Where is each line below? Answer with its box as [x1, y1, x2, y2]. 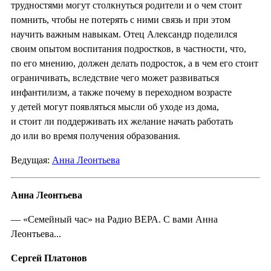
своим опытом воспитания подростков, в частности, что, [11, 43, 246, 54]
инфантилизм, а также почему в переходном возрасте [11, 87, 232, 97]
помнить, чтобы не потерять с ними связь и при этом [11, 14, 230, 25]
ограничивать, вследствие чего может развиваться [11, 72, 219, 83]
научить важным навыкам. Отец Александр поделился [11, 28, 237, 39]
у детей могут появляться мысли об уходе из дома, [11, 101, 219, 112]
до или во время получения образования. [11, 130, 180, 141]
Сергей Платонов [11, 252, 87, 263]
